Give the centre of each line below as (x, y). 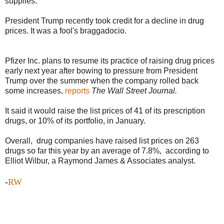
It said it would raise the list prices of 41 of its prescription (105, 111)
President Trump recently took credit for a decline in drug (104, 21)
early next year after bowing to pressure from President (101, 71)
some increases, (35, 91)
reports (77, 91)
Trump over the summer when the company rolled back (102, 81)
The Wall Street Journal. (134, 91)
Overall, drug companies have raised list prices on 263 (102, 141)
